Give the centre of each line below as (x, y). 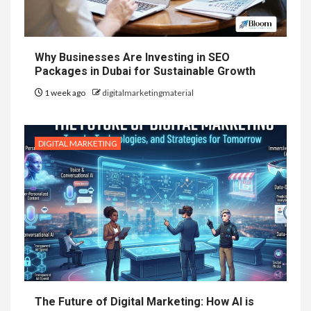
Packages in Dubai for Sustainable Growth (146, 72)
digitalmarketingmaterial (148, 93)
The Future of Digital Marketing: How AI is (144, 302)
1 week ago (65, 93)
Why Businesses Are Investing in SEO (132, 58)
